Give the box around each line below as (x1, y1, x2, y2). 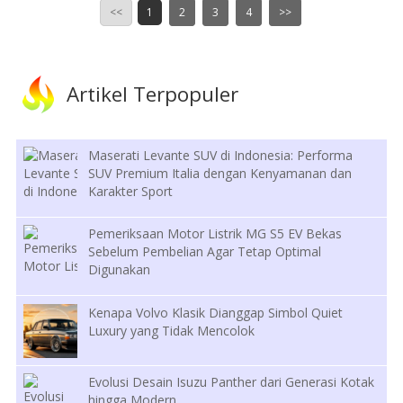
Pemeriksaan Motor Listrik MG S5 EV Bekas (88, 225, 343, 243)
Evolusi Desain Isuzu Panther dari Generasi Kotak (88, 373, 375, 391)
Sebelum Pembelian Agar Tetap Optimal (88, 243, 322, 261)
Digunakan (88, 261, 151, 279)
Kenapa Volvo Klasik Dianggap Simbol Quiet (88, 303, 344, 321)
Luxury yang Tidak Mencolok (88, 321, 255, 339)
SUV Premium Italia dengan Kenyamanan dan (88, 164, 353, 182)
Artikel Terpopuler (67, 80, 239, 109)
